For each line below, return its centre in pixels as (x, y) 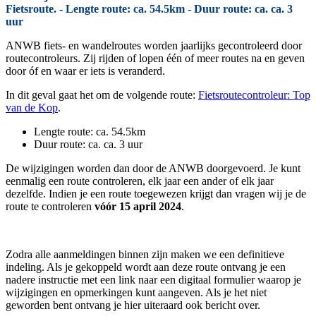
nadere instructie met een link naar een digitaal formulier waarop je (153, 280)
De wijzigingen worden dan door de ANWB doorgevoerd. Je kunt (153, 169)
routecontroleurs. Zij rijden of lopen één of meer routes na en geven (155, 59)
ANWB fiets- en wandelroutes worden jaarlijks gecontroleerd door (154, 46)
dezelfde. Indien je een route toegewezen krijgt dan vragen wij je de (156, 194)
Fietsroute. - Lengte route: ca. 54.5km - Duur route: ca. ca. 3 (149, 9)
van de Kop (32, 108)
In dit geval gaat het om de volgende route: (102, 95)
